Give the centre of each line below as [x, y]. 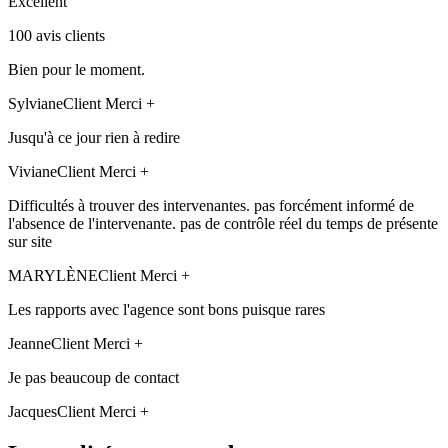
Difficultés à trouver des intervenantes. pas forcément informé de [211, 206]
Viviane [32, 172]
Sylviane [35, 104]
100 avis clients [56, 36]
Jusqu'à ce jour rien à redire [94, 138]
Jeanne [29, 344]
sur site [30, 242]
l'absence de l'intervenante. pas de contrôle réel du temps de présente [223, 224]
